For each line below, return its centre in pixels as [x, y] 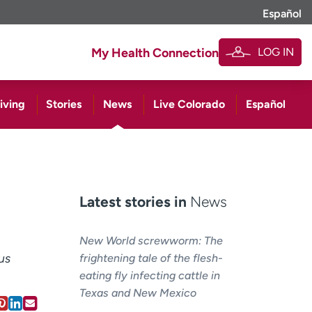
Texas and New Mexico [138, 292]
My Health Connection [155, 53]
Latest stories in [134, 202]
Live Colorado [189, 104]
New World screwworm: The [151, 240]
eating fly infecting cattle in [149, 275]
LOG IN [275, 52]
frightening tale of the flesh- [151, 258]
